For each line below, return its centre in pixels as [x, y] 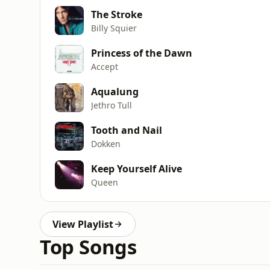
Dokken [106, 143]
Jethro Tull [111, 105]
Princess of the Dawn [142, 53]
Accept [105, 66]
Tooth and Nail [127, 130]
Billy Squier [114, 28]
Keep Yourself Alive [137, 168]
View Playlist [83, 224]
